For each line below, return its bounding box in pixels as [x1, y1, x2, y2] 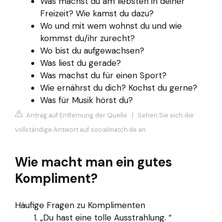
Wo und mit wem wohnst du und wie [40, 20, 182, 32]
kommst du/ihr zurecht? [40, 33, 135, 44]
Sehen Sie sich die [138, 111, 194, 119]
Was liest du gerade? [40, 57, 121, 69]
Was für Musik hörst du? [40, 95, 133, 106]
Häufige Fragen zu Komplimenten [15, 200, 145, 211]
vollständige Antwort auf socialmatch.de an [15, 125, 146, 134]
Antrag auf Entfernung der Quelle [25, 111, 127, 119]
